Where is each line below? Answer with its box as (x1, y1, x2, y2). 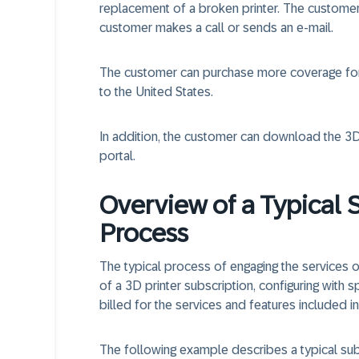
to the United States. (99, 85, 213, 99)
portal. (99, 149, 135, 163)
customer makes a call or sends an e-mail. (99, 21, 333, 34)
